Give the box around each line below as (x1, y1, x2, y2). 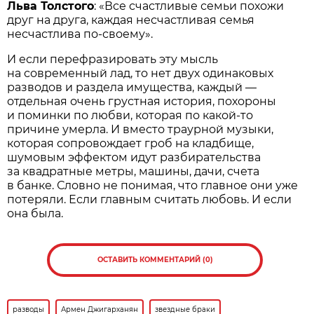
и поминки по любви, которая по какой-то (7, 108, 254, 122)
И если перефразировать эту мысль (7, 52, 219, 66)
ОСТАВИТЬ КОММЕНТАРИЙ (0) (97, 254, 213, 264)
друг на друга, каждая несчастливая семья (7, 13, 255, 27)
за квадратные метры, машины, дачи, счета (7, 164, 260, 178)
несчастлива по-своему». (7, 27, 153, 41)
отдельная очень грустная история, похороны (7, 94, 277, 108)
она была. (7, 206, 64, 220)
